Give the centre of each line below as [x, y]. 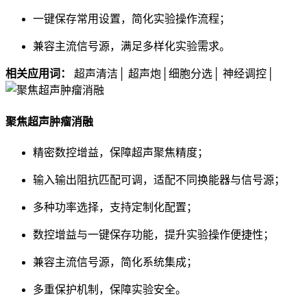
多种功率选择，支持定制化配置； [115, 207]
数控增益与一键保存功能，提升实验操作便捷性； [153, 234]
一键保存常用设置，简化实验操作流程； [132, 19]
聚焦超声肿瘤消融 [49, 121]
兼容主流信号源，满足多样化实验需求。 [132, 47]
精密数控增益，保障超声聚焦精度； [121, 152]
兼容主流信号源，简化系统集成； [115, 262]
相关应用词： [38, 74]
